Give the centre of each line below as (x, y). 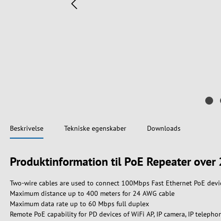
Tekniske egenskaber (95, 128)
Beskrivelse (27, 128)
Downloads (164, 128)
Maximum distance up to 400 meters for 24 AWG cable (92, 193)
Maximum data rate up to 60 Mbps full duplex (79, 204)
